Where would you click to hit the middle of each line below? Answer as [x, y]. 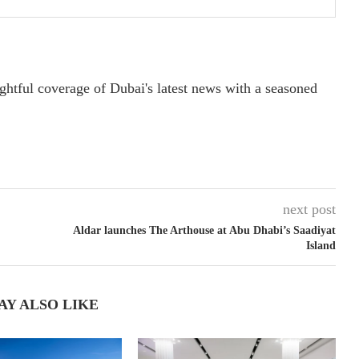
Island [321, 245]
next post [309, 209]
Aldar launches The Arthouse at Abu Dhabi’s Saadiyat [204, 230]
